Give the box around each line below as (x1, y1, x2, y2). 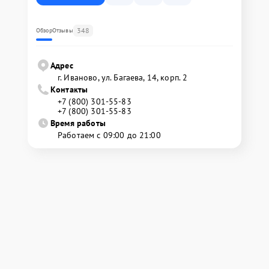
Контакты (50, 84, 88, 95)
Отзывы (52, 26, 73, 34)
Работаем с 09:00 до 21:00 (58, 130, 161, 141)
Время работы (50, 118, 106, 128)
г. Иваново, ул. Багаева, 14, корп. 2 (58, 72, 188, 83)
